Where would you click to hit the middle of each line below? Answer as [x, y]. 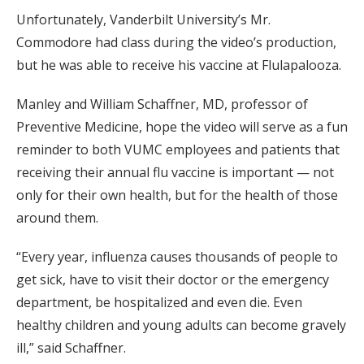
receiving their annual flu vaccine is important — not [175, 173]
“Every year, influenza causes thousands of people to [177, 257]
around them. [57, 218]
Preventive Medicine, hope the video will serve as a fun [182, 127]
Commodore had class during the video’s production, [176, 43]
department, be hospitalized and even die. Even [159, 303]
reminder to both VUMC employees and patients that [178, 150]
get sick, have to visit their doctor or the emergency [173, 280]
